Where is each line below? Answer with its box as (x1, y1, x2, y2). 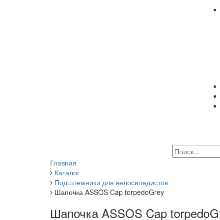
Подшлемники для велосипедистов (55, 177, 168, 187)
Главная (50, 158, 77, 167)
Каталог (55, 167, 80, 177)
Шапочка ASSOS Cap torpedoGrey (55, 187, 164, 197)
